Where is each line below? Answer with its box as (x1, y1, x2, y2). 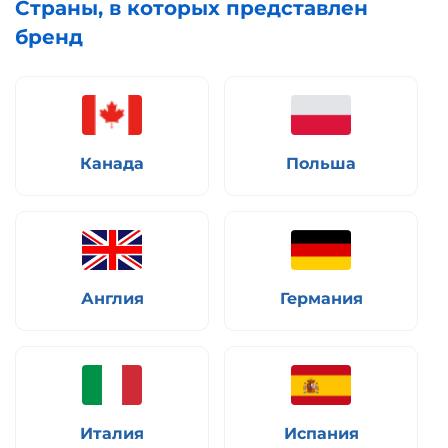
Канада (80, 154, 144, 174)
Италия (80, 424, 144, 444)
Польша (286, 154, 356, 174)
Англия (80, 289, 144, 309)
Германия (279, 289, 363, 309)
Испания (283, 424, 359, 444)
